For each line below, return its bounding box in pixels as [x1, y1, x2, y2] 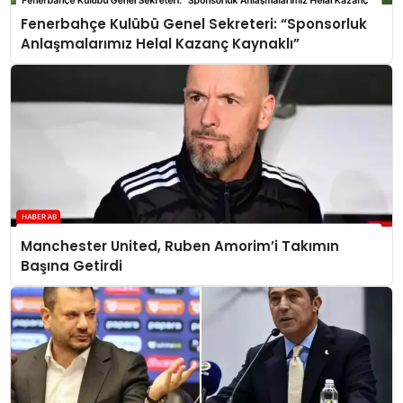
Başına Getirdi [20, 255, 122, 275]
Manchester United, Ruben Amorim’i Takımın [20, 236, 339, 255]
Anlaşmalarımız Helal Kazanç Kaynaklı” [20, 33, 300, 53]
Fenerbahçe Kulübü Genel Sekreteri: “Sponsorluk [20, 13, 367, 33]
